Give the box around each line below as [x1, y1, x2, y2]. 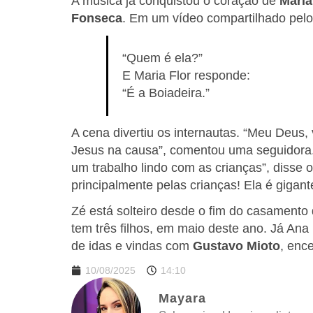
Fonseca [71, 11, 122, 26]
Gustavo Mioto [193, 239, 280, 254]
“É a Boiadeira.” [122, 86, 210, 101]
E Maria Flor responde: [122, 68, 250, 83]
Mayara [159, 291, 206, 305]
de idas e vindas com [71, 239, 193, 254]
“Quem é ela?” [122, 51, 203, 66]
